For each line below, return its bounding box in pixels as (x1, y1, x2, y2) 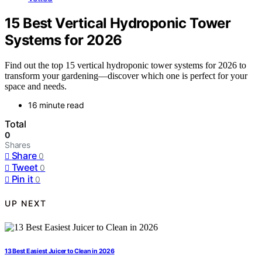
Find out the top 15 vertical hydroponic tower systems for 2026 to (5, 60, 246, 70)
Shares (5, 139, 30, 150)
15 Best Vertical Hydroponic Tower (5, 14, 231, 32)
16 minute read (28, 99, 84, 110)
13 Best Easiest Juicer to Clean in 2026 (5, 247, 115, 255)
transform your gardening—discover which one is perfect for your (5, 70, 247, 81)
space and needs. (5, 81, 67, 91)
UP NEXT (5, 198, 47, 209)
